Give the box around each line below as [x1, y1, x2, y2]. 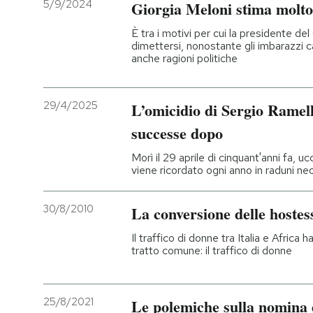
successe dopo [131, 122, 223, 145]
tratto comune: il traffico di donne [131, 243, 292, 259]
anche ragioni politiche [131, 51, 238, 66]
